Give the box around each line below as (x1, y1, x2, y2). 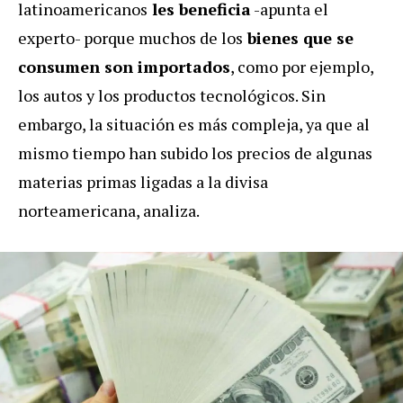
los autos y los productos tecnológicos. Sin (18, 85, 326, 107)
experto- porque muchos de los (18, 27, 243, 49)
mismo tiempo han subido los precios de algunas (18, 142, 372, 165)
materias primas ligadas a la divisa (18, 171, 268, 193)
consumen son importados (18, 56, 230, 78)
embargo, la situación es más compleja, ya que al (18, 113, 370, 136)
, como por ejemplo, (230, 56, 373, 78)
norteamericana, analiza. (18, 200, 200, 222)
